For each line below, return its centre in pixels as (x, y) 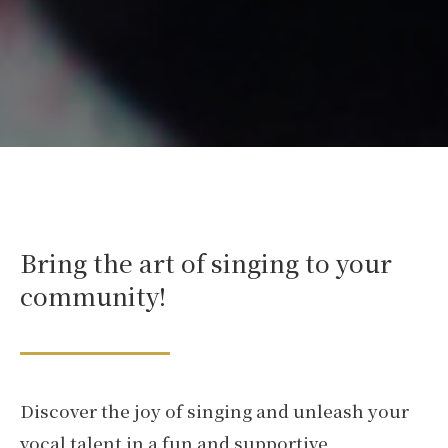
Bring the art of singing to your (206, 262)
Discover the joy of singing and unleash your (214, 410)
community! (93, 295)
